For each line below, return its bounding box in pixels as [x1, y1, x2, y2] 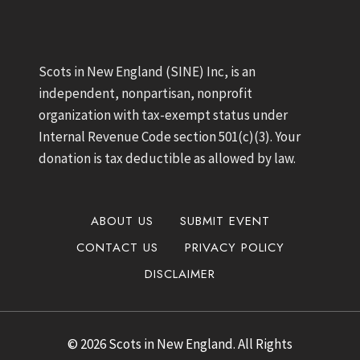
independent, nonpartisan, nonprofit [39, 84, 252, 102]
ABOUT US [90, 211, 153, 230]
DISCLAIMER [145, 264, 215, 283]
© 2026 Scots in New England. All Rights [67, 335, 292, 353]
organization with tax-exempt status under [39, 106, 288, 124]
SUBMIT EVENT [179, 211, 270, 230]
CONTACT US [76, 238, 158, 256]
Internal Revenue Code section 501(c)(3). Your [39, 128, 301, 145]
